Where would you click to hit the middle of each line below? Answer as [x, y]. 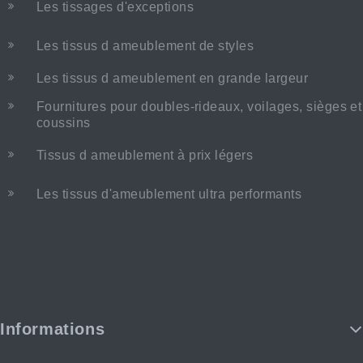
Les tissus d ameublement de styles [145, 45]
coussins [64, 122]
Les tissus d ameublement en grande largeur [173, 78]
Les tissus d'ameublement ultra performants [169, 194]
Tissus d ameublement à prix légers [145, 155]
